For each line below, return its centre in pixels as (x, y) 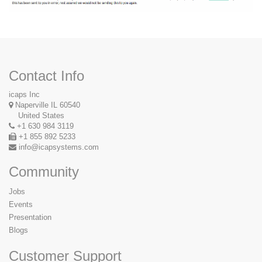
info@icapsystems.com (59, 147)
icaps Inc (24, 94)
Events (21, 204)
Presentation (30, 217)
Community (44, 172)
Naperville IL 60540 (48, 105)
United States (37, 116)
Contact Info (46, 76)
